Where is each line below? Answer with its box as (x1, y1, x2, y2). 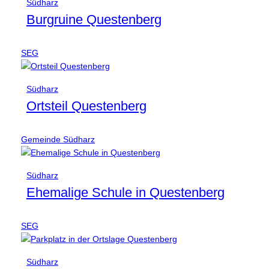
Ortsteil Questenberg (26, 98, 147, 114)
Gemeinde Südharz (20, 134, 95, 145)
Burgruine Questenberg (26, 12, 162, 28)
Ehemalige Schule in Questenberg (26, 185, 225, 201)
